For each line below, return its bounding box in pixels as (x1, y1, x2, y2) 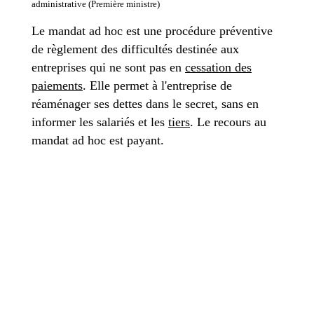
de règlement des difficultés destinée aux (32, 42, 239, 56)
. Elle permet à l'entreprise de (83, 78, 232, 93)
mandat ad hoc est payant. (32, 133, 164, 147)
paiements (32, 78, 83, 93)
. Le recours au (190, 115, 266, 129)
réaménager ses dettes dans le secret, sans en (32, 97, 259, 111)
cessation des (185, 60, 252, 74)
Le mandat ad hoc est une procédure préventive (32, 24, 273, 38)
